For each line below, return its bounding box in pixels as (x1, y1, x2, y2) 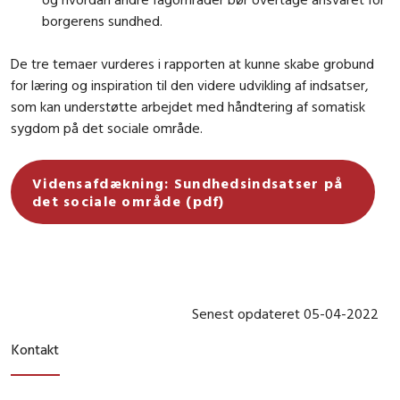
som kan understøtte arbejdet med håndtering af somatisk (11, 97, 365, 116)
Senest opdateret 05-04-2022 (192, 304, 379, 323)
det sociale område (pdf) (32, 192, 225, 211)
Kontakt (11, 340, 59, 359)
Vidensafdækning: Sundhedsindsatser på (32, 174, 344, 193)
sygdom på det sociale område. (11, 119, 203, 137)
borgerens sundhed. (42, 12, 162, 30)
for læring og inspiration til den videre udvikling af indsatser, (11, 76, 369, 95)
